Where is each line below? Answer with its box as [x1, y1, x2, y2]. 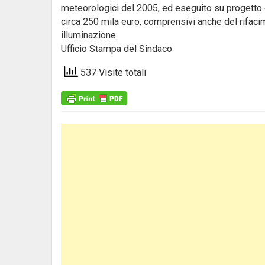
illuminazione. [61, 30, 120, 41]
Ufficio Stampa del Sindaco [61, 43, 172, 54]
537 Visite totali [78, 67, 146, 79]
